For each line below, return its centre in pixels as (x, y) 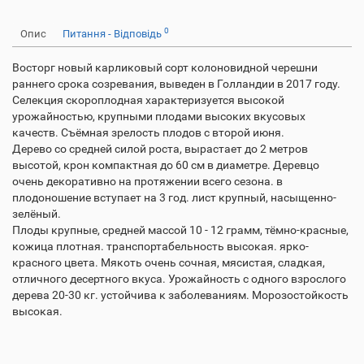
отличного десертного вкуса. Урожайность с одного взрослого (179, 279)
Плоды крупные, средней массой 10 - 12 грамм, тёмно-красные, (180, 230)
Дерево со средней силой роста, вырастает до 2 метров (160, 149)
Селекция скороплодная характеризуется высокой (148, 100)
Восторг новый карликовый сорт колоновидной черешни (165, 67)
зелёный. (37, 214)
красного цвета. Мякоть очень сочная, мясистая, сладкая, (169, 262)
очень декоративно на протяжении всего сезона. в (147, 181)
